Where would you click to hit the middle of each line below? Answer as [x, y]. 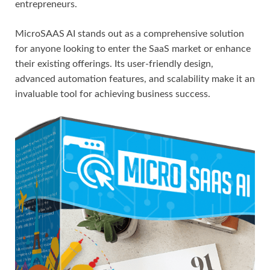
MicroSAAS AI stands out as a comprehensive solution [130, 34]
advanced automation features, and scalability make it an [135, 79]
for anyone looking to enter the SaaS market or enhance [133, 49]
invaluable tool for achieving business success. [113, 94]
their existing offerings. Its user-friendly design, [114, 64]
